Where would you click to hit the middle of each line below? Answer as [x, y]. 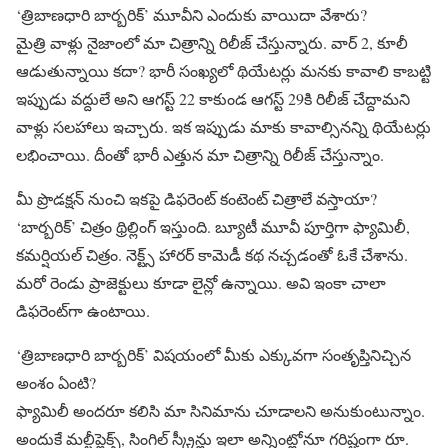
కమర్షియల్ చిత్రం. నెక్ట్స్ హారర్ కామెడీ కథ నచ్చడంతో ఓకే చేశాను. [212, 254]
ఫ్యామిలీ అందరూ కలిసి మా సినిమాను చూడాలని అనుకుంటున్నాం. [220, 410]
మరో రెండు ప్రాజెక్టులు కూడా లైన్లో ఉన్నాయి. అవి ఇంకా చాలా [201, 282]
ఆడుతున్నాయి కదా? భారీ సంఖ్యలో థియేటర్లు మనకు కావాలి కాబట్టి [223, 70]
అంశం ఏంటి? [56, 382]
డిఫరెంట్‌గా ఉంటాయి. [83, 310]
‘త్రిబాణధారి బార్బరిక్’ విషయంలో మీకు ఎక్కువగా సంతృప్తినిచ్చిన [213, 354]
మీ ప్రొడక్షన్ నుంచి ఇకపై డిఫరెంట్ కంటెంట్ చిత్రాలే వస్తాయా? [196, 198]
